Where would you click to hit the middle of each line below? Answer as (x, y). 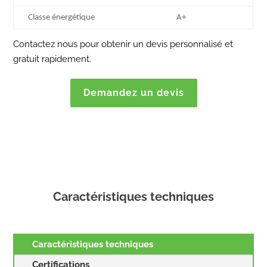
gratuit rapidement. (52, 59)
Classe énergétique (62, 17)
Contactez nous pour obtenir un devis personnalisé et (123, 44)
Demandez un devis (133, 93)
